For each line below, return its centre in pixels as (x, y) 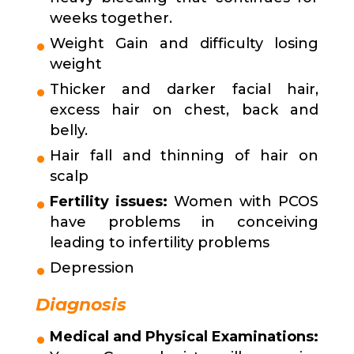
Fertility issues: (108, 202)
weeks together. (111, 19)
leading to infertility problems (159, 243)
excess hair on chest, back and (184, 110)
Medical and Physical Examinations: (184, 337)
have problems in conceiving (184, 222)
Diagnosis (81, 305)
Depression (92, 268)
